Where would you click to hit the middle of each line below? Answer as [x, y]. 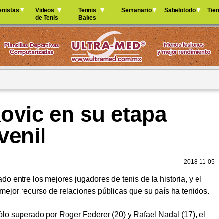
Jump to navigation [109, 7]
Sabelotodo [180, 10]
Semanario [136, 10]
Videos [45, 10]
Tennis [87, 10]
